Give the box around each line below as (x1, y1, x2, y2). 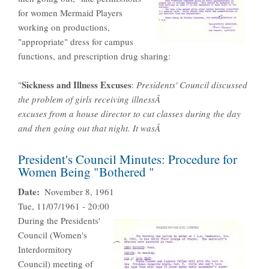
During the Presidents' (18, 214, 100, 227)
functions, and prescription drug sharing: (18, 50, 171, 62)
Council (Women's (18, 229, 87, 241)
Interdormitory (18, 243, 73, 256)
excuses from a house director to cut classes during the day (18, 107, 241, 120)
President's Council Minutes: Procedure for (18, 151, 237, 168)
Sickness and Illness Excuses (22, 78, 131, 92)
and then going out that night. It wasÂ (18, 122, 163, 134)
